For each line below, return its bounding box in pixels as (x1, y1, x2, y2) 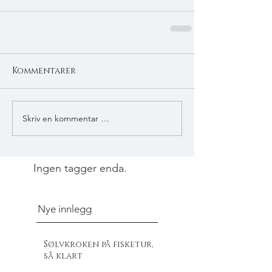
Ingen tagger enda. (33, 161, 127, 175)
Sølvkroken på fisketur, (44, 239, 154, 251)
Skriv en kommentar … (22, 112, 109, 124)
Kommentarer (12, 65, 76, 77)
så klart (44, 250, 83, 262)
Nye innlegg (38, 203, 92, 216)
